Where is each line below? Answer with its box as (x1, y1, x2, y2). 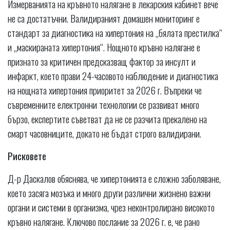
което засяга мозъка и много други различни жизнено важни (8, 185, 210, 200)
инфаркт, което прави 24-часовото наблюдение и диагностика (8, 68, 218, 83)
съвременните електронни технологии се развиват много (8, 97, 199, 112)
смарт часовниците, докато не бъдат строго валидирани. (8, 126, 201, 141)
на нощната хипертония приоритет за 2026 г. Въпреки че (8, 83, 202, 98)
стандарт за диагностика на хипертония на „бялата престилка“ (8, 25, 222, 40)
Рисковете (8, 148, 46, 163)
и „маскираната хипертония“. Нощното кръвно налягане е (8, 40, 200, 54)
